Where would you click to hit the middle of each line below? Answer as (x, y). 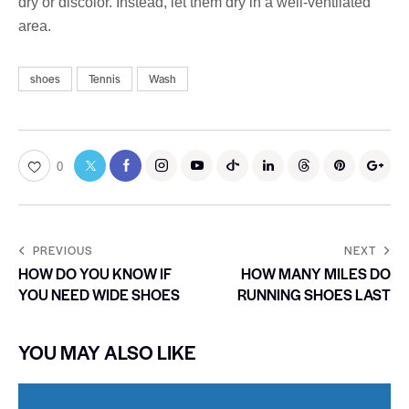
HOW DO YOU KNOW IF (95, 273)
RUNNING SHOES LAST (314, 294)
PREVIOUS (63, 250)
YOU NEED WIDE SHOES (99, 294)
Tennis (105, 79)
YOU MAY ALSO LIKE (107, 351)
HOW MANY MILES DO (316, 273)
